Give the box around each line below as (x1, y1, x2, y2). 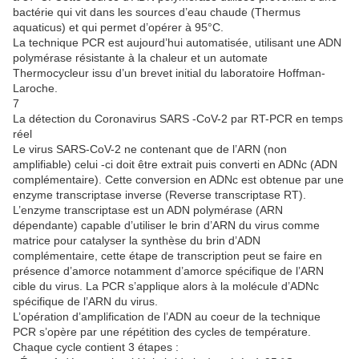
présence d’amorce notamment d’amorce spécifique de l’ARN (13, 264, 324, 278)
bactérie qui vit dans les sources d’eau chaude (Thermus (13, 6, 301, 19)
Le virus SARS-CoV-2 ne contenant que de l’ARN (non (13, 143, 287, 156)
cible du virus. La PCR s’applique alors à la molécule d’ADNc (13, 280, 319, 293)
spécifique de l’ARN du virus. (13, 295, 158, 309)
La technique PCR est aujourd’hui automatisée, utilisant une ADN (13, 36, 341, 50)
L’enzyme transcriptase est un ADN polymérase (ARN (13, 204, 283, 217)
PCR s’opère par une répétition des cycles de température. (13, 325, 311, 339)
